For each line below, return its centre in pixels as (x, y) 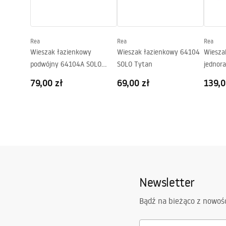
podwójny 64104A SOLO (66, 64)
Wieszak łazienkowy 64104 (158, 52)
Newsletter (167, 182)
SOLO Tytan (135, 64)
